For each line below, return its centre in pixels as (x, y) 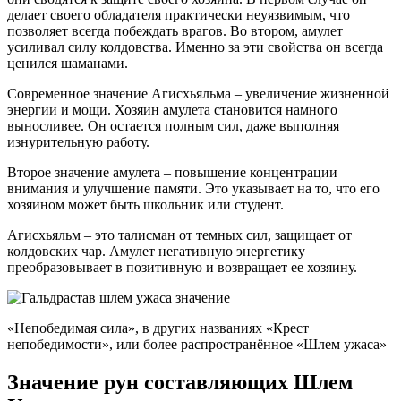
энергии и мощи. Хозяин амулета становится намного (172, 110)
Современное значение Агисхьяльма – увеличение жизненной (198, 94)
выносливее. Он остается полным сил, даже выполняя (173, 126)
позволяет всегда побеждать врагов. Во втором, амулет (175, 31)
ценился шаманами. (68, 63)
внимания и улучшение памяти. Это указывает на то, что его (193, 188)
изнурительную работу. (78, 142)
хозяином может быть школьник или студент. (145, 205)
